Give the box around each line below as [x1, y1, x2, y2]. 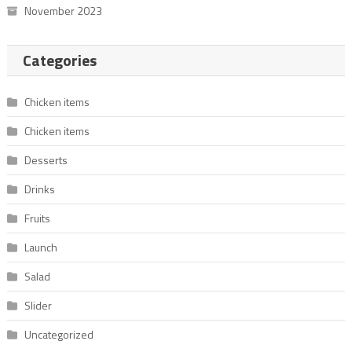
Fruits [24, 209, 50, 226]
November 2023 [24, 2, 102, 19]
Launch [24, 238, 57, 255]
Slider [24, 296, 52, 313]
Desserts [24, 151, 68, 168]
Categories [22, 47, 97, 72]
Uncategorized [24, 325, 93, 343]
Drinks [24, 180, 55, 197]
